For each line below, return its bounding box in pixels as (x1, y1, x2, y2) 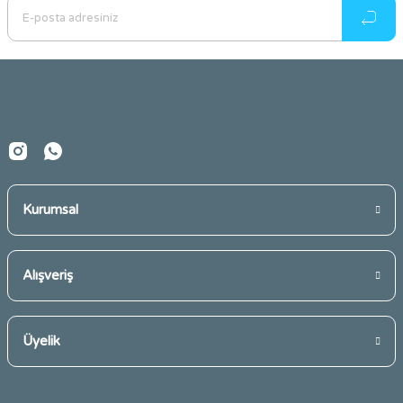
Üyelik (22, 333, 60, 349)
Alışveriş (22, 267, 73, 283)
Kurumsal (22, 201, 78, 218)
